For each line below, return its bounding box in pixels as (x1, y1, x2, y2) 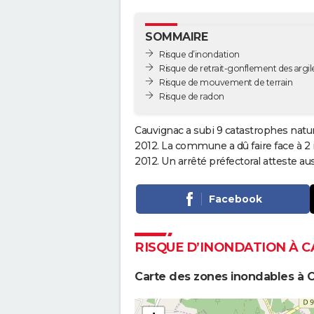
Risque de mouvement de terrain (159, 76, 292, 88)
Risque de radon (159, 90, 224, 102)
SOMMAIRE (145, 30, 207, 43)
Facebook (208, 193, 262, 206)
